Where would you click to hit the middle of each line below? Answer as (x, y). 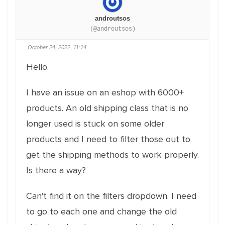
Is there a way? (56, 170)
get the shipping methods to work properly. (113, 155)
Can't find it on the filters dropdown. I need (111, 196)
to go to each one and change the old (101, 211)
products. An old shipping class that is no (107, 108)
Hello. (37, 67)
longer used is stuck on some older (95, 124)
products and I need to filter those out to (108, 139)
